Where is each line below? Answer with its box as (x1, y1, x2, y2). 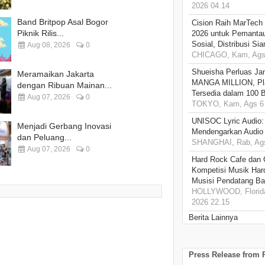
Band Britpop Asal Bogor (17, 17, 108, 27)
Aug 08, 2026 (26, 41, 70, 50)
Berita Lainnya (189, 213, 238, 222)
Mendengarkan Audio (192, 127, 263, 137)
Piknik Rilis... (17, 28, 64, 38)
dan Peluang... (17, 132, 72, 143)
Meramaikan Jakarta (17, 69, 94, 79)
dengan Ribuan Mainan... (17, 80, 112, 91)
